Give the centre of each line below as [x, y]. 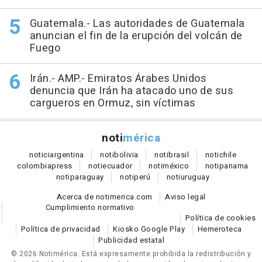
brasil [179, 155]
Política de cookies [220, 218]
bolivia [126, 155]
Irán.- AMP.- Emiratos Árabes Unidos [118, 79]
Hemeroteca [220, 229]
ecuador [118, 166]
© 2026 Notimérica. [46, 254]
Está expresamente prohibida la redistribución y [166, 254]
